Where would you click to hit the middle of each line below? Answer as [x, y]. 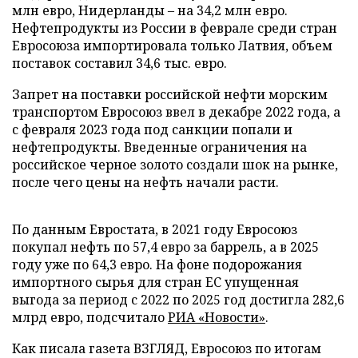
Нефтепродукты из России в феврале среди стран [175, 28]
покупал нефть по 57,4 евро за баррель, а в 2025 [165, 247]
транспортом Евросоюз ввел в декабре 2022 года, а [176, 112]
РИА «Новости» [217, 317]
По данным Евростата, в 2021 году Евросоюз [155, 229]
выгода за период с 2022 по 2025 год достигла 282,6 [178, 300]
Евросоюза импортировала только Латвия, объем [172, 46]
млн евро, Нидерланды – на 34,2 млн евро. [150, 10]
